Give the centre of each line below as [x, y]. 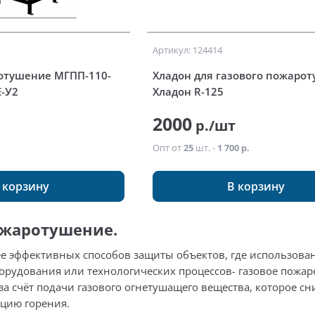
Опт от [168, 148]
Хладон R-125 [188, 92]
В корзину [256, 187]
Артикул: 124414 [187, 50]
